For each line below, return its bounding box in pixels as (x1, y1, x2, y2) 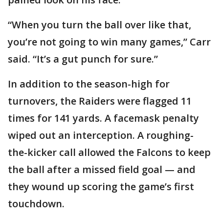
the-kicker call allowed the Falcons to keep (8, 145, 211, 159)
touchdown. (8, 197, 65, 210)
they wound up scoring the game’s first (8, 179, 194, 193)
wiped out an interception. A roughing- (8, 128, 194, 142)
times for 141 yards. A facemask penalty (8, 111, 199, 125)
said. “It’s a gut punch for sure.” (8, 52, 158, 66)
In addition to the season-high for (8, 77, 170, 90)
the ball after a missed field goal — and (8, 162, 196, 176)
